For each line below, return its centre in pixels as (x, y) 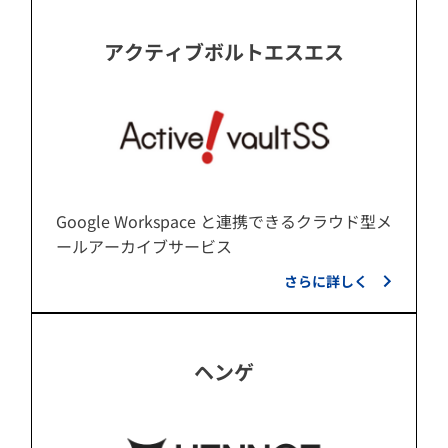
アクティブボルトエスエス (224, 52)
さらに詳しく (326, 281)
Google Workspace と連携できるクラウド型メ (224, 221)
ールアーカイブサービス (144, 246)
